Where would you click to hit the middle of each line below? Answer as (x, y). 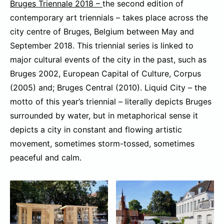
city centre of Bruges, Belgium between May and (102, 31)
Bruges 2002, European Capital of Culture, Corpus (105, 73)
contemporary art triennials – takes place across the (109, 17)
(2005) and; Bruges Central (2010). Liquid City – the (108, 87)
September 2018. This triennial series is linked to (102, 45)
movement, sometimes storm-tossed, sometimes (102, 143)
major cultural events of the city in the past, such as (108, 59)
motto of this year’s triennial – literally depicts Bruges (111, 101)
